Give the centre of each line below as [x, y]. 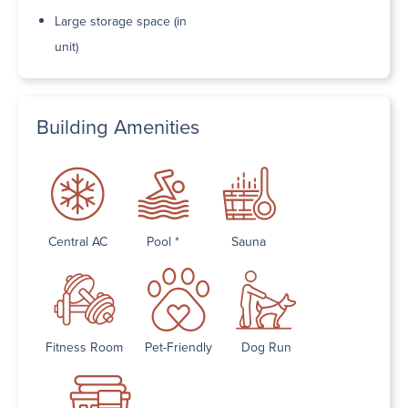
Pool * [163, 242]
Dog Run [266, 348]
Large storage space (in [121, 22]
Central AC [77, 242]
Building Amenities [118, 127]
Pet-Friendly [178, 348]
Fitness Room [84, 348]
